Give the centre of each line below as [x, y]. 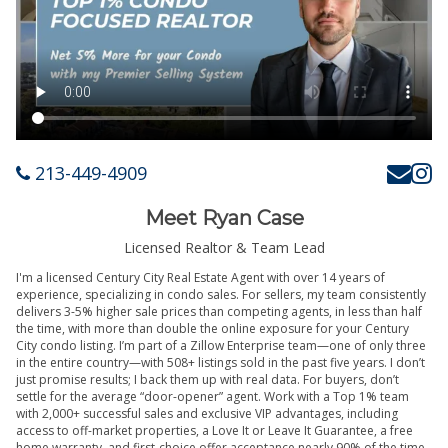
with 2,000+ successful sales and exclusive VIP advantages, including [207, 414]
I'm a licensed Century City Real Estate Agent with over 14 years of [200, 278]
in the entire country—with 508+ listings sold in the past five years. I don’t [220, 363]
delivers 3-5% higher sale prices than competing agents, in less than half [219, 312]
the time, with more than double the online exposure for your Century [212, 329]
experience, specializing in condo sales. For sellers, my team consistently [221, 295]
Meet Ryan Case [224, 217]
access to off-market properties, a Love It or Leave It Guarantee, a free [214, 431]
